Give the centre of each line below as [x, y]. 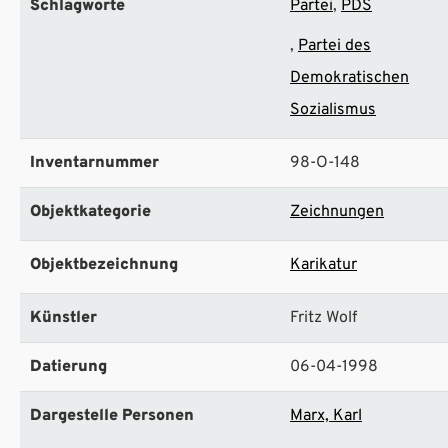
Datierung [68, 367]
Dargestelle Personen [112, 416]
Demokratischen [349, 78]
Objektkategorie [90, 212]
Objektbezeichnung [104, 265]
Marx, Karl [326, 416]
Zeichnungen [337, 212]
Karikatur [323, 265]
